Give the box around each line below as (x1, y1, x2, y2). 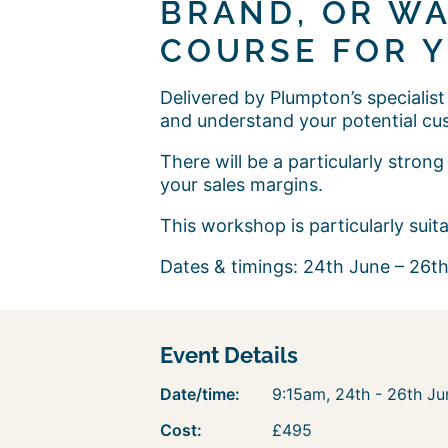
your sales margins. (160, 174, 323, 195)
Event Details (160, 342, 298, 368)
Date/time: (160, 384, 240, 404)
